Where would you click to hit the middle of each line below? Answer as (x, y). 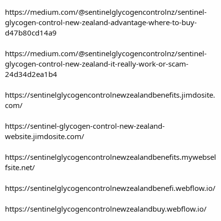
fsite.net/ (20, 167)
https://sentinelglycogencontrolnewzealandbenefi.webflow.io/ (110, 188)
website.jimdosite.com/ (45, 136)
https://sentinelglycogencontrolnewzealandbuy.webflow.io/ (106, 208)
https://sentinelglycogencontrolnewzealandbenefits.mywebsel (110, 157)
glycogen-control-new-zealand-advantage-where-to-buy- (101, 22)
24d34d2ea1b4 (31, 74)
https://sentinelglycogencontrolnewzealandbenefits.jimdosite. (110, 94)
